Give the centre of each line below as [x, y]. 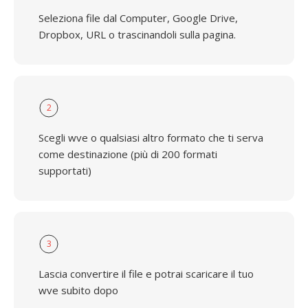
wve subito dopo [78, 290]
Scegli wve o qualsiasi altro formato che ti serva [151, 137]
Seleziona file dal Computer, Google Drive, [138, 18]
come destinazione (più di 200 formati [128, 154]
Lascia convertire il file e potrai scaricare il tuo [146, 274]
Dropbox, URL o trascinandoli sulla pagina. [137, 34]
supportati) [65, 170]
